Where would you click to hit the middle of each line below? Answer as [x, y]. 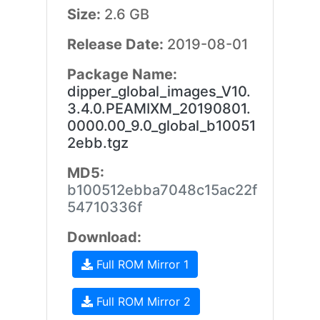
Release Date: [117, 44]
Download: [104, 237]
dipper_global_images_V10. [159, 91]
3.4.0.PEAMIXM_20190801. [159, 109]
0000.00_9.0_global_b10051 [161, 126]
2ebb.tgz [97, 143]
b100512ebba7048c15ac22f [162, 190]
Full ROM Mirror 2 [141, 301]
